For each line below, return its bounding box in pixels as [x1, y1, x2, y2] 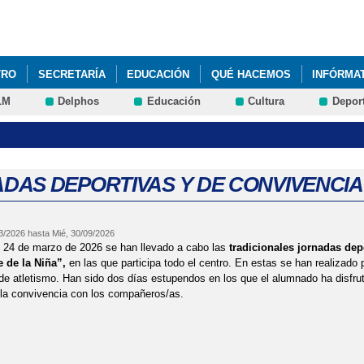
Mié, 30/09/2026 [51, 228, 115, 239]
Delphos [58, 95, 100, 108]
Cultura [248, 95, 285, 108]
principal [134, 33, 174, 45]
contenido [134, 18, 180, 30]
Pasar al [134, 2, 174, 15]
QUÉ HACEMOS [210, 67, 291, 80]
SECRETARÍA [37, 67, 106, 80]
